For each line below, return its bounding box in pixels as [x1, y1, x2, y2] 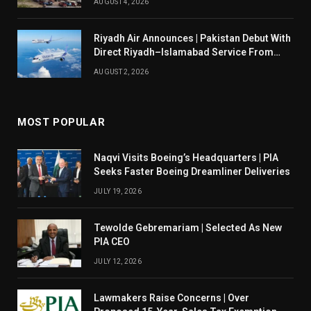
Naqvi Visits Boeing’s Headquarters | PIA [94, 152, 278, 164]
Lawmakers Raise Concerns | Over [94, 292, 249, 304]
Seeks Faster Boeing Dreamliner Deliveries [94, 166, 290, 178]
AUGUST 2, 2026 [94, 68, 149, 76]
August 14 [94, 60, 140, 72]
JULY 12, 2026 [94, 258, 142, 266]
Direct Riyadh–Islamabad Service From [94, 47, 274, 58]
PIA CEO [94, 236, 130, 248]
